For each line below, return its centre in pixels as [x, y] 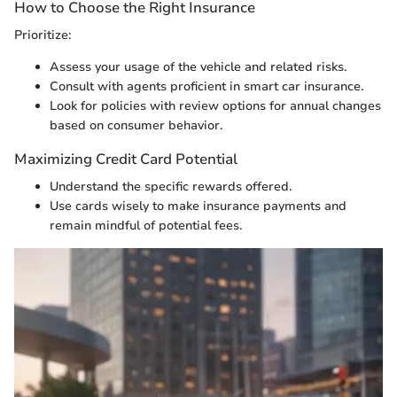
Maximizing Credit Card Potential [126, 159]
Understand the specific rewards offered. [171, 187]
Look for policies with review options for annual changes [215, 105]
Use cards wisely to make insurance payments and [198, 206]
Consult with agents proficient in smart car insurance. [206, 86]
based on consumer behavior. [136, 125]
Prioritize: [43, 35]
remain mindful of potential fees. [146, 226]
